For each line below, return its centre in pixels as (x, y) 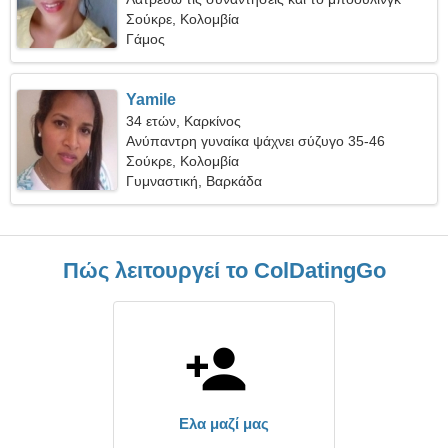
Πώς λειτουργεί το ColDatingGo (224, 270)
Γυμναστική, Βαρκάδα (194, 181)
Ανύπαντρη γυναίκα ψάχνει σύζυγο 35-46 (256, 141)
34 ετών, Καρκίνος (184, 121)
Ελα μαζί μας (224, 423)
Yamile (151, 99)
